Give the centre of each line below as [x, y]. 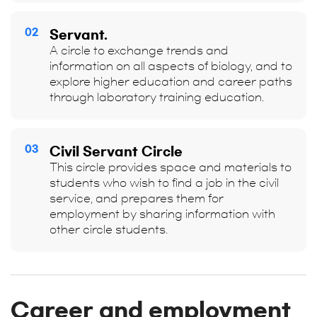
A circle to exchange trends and [139, 51]
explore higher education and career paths [171, 82]
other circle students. [109, 230]
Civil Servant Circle [116, 151]
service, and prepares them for [137, 198]
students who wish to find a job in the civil [164, 183]
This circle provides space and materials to [171, 167]
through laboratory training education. [157, 97]
